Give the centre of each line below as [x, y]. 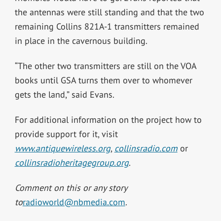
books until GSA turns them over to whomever [103, 80]
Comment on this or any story [71, 188]
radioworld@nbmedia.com [74, 202]
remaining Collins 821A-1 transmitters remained [107, 27]
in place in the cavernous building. [81, 41]
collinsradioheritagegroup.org [72, 163]
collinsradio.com [146, 148]
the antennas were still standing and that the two [109, 12]
